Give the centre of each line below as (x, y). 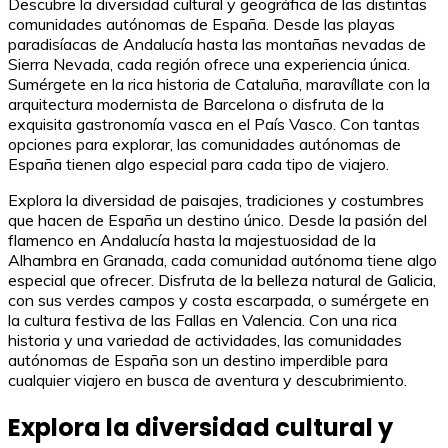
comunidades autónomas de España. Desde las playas (201, 23)
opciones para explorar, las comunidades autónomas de (204, 143)
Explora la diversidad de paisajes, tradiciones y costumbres (216, 199)
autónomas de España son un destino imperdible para (198, 359)
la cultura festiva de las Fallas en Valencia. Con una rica (202, 319)
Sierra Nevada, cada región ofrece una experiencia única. (209, 63)
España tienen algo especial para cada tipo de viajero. (198, 163)
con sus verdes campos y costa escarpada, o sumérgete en (218, 299)
